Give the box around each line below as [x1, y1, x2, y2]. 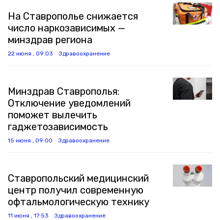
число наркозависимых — [8, 22, 125, 34]
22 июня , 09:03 [8, 50, 53, 57]
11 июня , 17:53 [8, 212, 49, 219]
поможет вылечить [8, 109, 97, 121]
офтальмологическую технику [8, 196, 149, 208]
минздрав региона [8, 34, 92, 46]
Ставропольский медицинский [8, 172, 149, 184]
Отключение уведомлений [8, 97, 131, 109]
